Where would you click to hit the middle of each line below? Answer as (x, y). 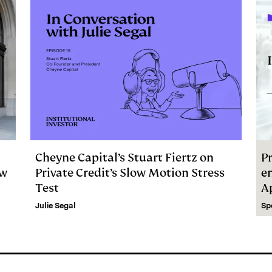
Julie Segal (56, 205)
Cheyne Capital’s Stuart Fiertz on (124, 157)
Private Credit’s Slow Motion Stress (130, 172)
